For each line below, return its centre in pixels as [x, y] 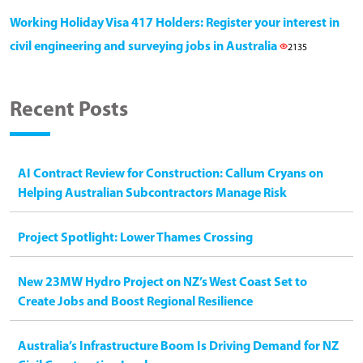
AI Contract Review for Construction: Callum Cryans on [171, 174]
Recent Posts [69, 110]
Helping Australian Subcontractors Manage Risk [152, 193]
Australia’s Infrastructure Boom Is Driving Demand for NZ [178, 346]
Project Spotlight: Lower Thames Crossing [135, 238]
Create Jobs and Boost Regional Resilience [135, 302]
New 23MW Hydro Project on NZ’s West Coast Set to [162, 282]
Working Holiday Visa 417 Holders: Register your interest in [175, 23]
